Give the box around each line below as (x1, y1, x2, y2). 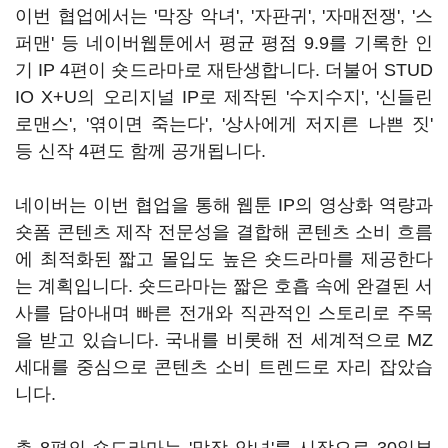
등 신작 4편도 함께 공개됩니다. (15, 141, 271, 161)
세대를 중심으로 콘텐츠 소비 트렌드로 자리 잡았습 (15, 357, 433, 377)
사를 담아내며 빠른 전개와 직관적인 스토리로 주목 (15, 303, 433, 323)
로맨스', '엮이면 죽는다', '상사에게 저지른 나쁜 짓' (15, 114, 433, 134)
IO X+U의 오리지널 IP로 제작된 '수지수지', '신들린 (15, 87, 433, 107)
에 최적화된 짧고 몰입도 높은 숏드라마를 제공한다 (15, 249, 433, 269)
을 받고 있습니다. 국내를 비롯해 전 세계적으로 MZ (15, 330, 433, 350)
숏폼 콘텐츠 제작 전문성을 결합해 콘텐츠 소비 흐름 (15, 222, 433, 242)
